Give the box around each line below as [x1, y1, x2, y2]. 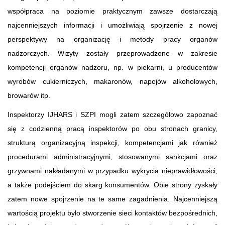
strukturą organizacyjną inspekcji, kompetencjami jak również [8, 138, 217, 147]
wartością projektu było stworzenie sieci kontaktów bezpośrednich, [8, 208, 217, 217]
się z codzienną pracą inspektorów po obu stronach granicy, [8, 124, 217, 133]
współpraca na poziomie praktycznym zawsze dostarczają [8, 7, 217, 15]
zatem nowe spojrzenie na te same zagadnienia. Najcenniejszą [8, 194, 217, 203]
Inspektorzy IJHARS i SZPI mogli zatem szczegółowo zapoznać [8, 110, 217, 119]
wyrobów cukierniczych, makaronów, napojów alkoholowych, [8, 77, 217, 85]
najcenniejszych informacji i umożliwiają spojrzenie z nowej [8, 21, 217, 29]
